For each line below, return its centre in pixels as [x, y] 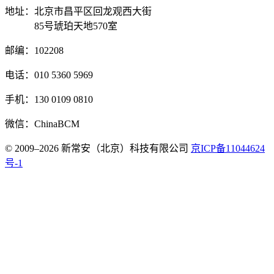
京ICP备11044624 [228, 149]
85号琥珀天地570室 [61, 26]
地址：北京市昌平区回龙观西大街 [78, 12]
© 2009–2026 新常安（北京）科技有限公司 [97, 149]
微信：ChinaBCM [42, 124]
